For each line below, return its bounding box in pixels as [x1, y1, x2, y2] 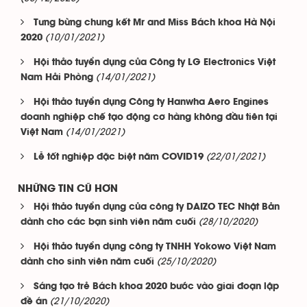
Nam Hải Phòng [21, 73, 93, 82]
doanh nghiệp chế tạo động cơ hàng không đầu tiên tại [21, 113, 278, 122]
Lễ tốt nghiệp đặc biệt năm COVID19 [34, 153, 204, 162]
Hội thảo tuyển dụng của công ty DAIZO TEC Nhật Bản [34, 203, 280, 212]
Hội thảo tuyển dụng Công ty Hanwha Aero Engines [34, 98, 269, 107]
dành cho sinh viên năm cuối [21, 258, 154, 267]
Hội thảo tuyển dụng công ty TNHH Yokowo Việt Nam [34, 243, 276, 251]
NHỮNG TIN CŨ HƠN [18, 184, 118, 194]
